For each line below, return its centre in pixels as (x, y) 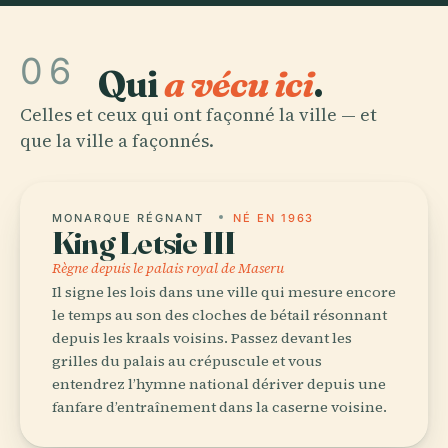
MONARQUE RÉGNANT (130, 217)
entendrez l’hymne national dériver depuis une (219, 383)
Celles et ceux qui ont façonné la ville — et (198, 114)
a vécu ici (239, 83)
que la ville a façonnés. (117, 140)
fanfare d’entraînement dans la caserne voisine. (219, 406)
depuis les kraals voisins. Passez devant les (202, 337)
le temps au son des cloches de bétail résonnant (219, 314)
